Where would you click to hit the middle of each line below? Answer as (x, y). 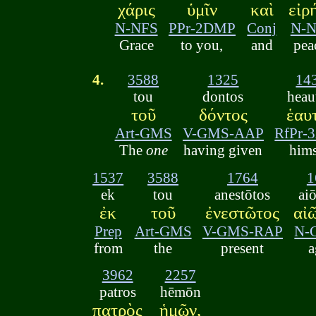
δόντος (223, 115)
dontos (223, 97)
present (243, 248)
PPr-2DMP (202, 28)
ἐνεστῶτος (243, 212)
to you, (202, 45)
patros (117, 292)
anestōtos (243, 194)
